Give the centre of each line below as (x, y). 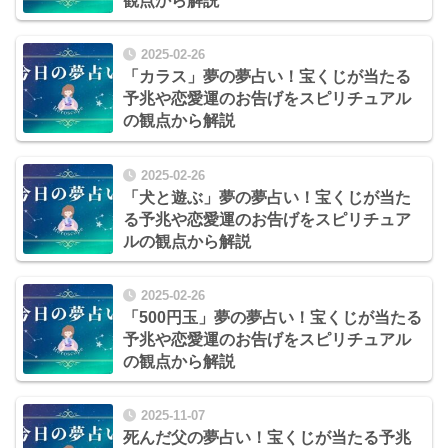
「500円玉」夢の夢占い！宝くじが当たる (272, 317)
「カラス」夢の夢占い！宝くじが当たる (267, 77)
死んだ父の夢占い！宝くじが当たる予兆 (267, 437)
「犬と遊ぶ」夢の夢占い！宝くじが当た (267, 197)
